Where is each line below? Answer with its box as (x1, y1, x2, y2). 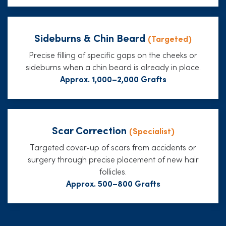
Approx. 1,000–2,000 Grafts (60, 73, 166, 84)
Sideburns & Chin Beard (34, 30, 148, 44)
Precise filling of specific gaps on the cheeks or (29, 48, 197, 60)
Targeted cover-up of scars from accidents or (30, 141, 196, 152)
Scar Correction (51, 122, 129, 137)
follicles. (99, 165, 127, 177)
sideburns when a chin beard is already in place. (25, 61, 201, 72)
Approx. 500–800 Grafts (66, 177, 160, 189)
